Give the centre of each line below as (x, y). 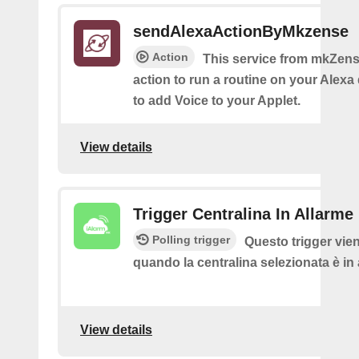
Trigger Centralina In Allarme (243, 214)
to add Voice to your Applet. (217, 101)
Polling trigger (191, 240)
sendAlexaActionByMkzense (241, 31)
